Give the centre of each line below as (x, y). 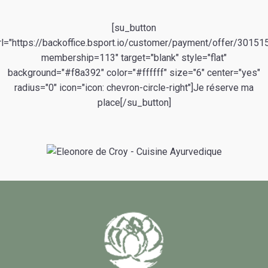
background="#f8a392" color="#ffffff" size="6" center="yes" (134, 73)
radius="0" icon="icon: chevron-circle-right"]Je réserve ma (134, 88)
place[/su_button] (134, 103)
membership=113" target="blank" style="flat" (134, 58)
